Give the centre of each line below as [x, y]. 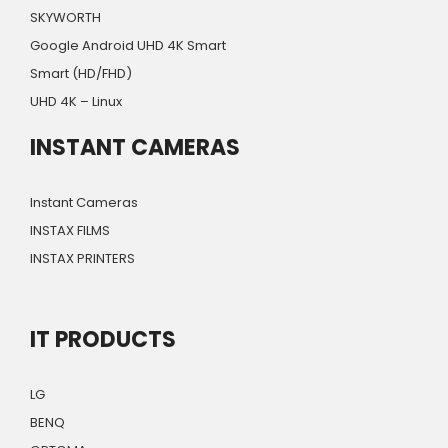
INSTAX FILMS [70, 231]
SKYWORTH [65, 18]
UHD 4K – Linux [76, 102]
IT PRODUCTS [103, 340]
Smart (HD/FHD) [81, 74]
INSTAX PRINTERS [82, 259]
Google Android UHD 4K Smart [128, 46]
